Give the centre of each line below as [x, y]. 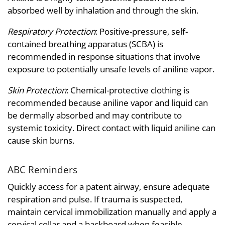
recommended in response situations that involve [104, 57]
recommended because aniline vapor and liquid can [108, 103]
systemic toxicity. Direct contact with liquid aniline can [111, 128]
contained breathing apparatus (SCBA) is [85, 44]
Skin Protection [37, 90]
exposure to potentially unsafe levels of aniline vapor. [111, 69]
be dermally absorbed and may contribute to [95, 116]
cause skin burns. [41, 141]
